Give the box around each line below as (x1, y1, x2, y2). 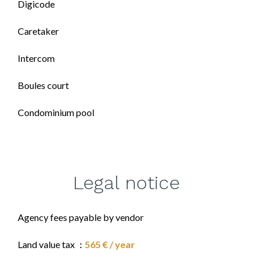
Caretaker (18, 25, 59, 37)
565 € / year (85, 239, 135, 250)
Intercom (18, 52, 55, 64)
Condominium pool (18, 107, 94, 118)
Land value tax (18, 239, 77, 250)
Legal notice (72, 171, 180, 194)
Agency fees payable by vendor (18, 212, 144, 223)
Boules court (18, 80, 69, 91)
